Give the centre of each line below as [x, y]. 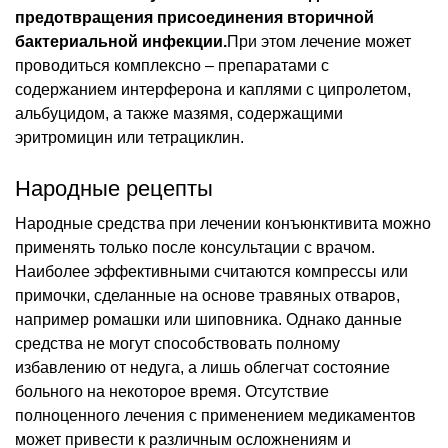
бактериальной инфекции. [121, 41]
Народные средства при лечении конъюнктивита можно [223, 223]
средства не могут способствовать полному [177, 343]
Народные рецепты [114, 188]
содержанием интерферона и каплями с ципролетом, [213, 89]
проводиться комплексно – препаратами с [172, 65]
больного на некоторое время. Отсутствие [172, 391]
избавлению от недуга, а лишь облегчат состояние [202, 367]
